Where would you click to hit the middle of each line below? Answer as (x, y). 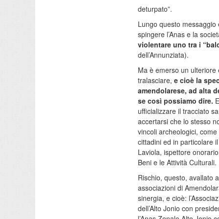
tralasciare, (156, 80)
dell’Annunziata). (163, 55)
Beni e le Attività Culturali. (177, 162)
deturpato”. (155, 9)
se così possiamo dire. (175, 101)
